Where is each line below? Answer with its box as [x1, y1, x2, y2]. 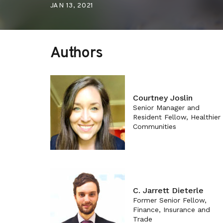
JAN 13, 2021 [50, 1, 94, 10]
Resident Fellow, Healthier [132, 113, 221, 121]
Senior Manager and [132, 104, 200, 112]
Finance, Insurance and [132, 206, 210, 214]
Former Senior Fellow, [132, 196, 207, 205]
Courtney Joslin [132, 93, 193, 103]
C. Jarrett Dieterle [132, 186, 204, 196]
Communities [132, 122, 176, 131]
